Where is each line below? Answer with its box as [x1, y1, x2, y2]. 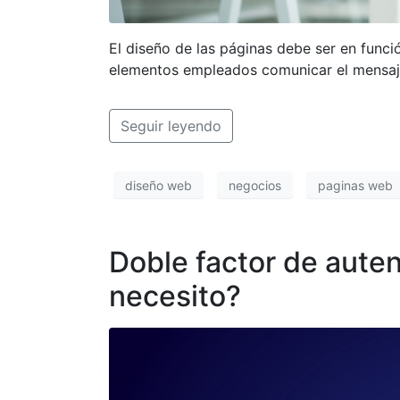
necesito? [109, 279, 241, 314]
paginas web [318, 177, 393, 193]
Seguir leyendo [121, 117, 221, 136]
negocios [229, 177, 281, 193]
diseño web [125, 177, 192, 193]
